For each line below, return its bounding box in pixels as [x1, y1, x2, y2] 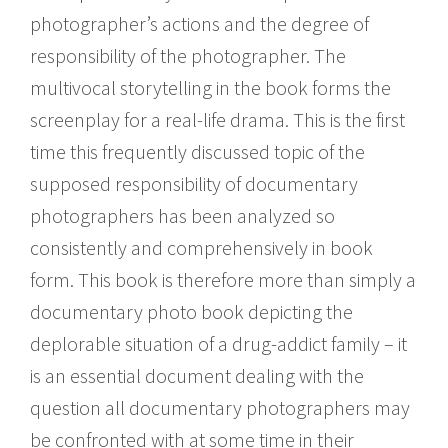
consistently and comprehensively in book [30, 234, 373, 260]
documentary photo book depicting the [30, 298, 353, 324]
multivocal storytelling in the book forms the [30, 74, 391, 100]
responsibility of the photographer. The [30, 42, 346, 68]
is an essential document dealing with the [30, 362, 364, 388]
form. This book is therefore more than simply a [30, 266, 416, 292]
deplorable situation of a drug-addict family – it [30, 330, 407, 356]
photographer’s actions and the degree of [30, 10, 369, 36]
